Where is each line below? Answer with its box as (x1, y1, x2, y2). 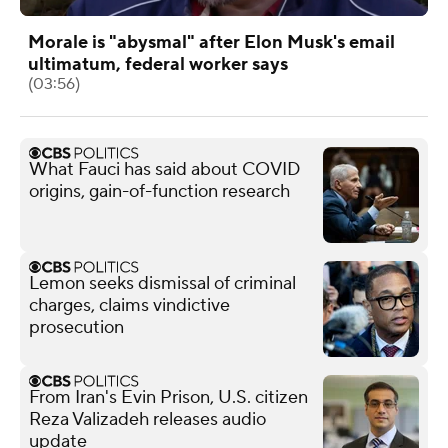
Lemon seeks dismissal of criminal (29, 271, 296, 295)
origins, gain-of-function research (29, 179, 290, 203)
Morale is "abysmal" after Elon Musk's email (28, 30, 395, 54)
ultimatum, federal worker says (28, 52, 288, 76)
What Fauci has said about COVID (29, 157, 301, 181)
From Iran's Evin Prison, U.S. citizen (29, 385, 308, 409)
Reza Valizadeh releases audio (29, 407, 266, 431)
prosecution (29, 315, 124, 339)
